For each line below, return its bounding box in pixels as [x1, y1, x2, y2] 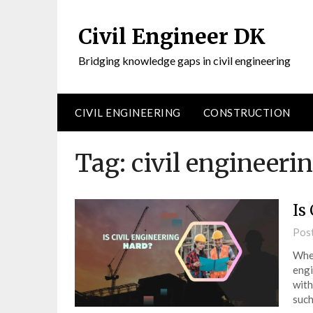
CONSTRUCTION [203, 106, 291, 119]
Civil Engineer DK [78, 23, 265, 50]
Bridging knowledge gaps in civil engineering [78, 54, 291, 67]
